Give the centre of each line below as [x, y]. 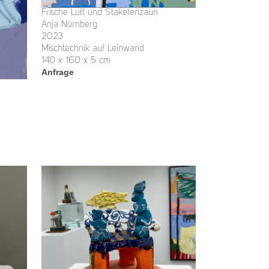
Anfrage [58, 72]
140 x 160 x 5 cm [76, 61]
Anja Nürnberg [69, 25]
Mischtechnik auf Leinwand [93, 49]
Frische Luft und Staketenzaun [100, 13]
